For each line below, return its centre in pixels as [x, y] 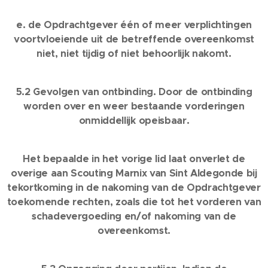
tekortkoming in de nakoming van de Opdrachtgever [134, 188]
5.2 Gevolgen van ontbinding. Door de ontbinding [134, 92]
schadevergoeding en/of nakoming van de [134, 216]
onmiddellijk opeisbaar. [134, 121]
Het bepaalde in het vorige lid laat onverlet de [134, 159]
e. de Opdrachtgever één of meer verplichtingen [134, 25]
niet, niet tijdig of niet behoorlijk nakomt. [134, 54]
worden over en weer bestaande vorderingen [134, 106]
